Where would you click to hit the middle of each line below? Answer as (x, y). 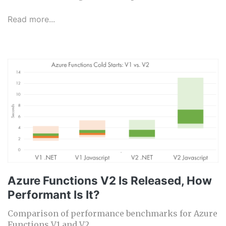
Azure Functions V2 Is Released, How (110, 181)
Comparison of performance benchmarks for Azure (112, 214)
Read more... (31, 19)
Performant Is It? (54, 195)
